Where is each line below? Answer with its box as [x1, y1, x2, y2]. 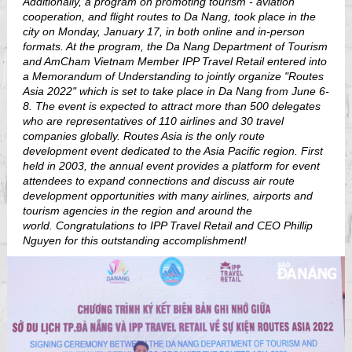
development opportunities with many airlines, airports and [23, 189, 313, 202]
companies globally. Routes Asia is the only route [23, 130, 265, 142]
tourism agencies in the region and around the [23, 204, 252, 217]
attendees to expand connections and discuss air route [23, 174, 295, 187]
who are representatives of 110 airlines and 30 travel [23, 115, 284, 127]
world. [23, 219, 56, 232]
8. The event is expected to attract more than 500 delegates [23, 100, 321, 112]
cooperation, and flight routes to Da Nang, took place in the [23, 10, 316, 23]
